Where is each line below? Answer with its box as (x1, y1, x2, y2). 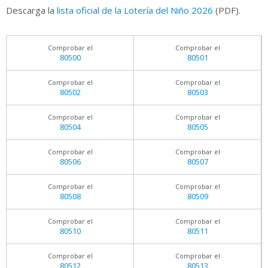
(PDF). (213, 4, 240, 16)
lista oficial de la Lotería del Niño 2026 (57, 4, 213, 16)
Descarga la (6, 4, 57, 16)
